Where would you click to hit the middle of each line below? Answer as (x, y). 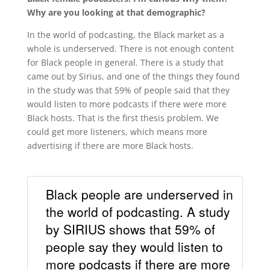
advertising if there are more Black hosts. (110, 146)
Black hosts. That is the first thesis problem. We (123, 118)
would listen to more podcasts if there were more (127, 104)
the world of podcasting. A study (138, 211)
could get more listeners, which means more (117, 132)
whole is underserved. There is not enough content (130, 49)
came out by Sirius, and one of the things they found (133, 77)
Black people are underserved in (139, 194)
